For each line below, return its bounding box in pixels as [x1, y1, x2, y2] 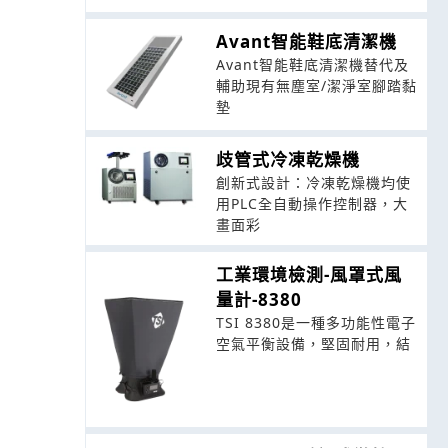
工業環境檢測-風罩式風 [215, 262, 402, 286]
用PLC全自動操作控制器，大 [215, 193, 408, 213]
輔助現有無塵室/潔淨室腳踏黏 [215, 75, 417, 95]
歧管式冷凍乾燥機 [215, 147, 360, 171]
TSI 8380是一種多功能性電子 [215, 312, 416, 332]
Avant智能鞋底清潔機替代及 [215, 54, 409, 74]
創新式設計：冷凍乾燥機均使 [215, 172, 411, 192]
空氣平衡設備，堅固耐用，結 [215, 333, 411, 353]
